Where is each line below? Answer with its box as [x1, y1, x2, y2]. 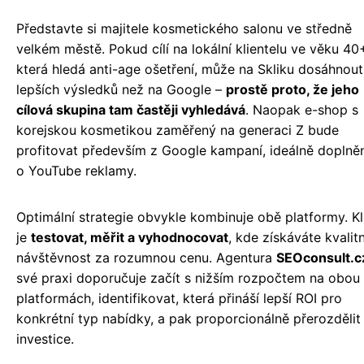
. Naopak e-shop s [245, 102, 358, 119]
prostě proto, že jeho [226, 81, 359, 98]
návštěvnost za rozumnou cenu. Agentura [16, 249, 276, 266]
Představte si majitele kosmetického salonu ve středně [16, 20, 352, 37]
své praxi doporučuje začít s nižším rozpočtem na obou [16, 270, 360, 287]
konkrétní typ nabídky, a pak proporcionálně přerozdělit [16, 310, 361, 327]
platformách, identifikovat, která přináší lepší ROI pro [16, 290, 342, 307]
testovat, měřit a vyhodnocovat [31, 229, 228, 246]
